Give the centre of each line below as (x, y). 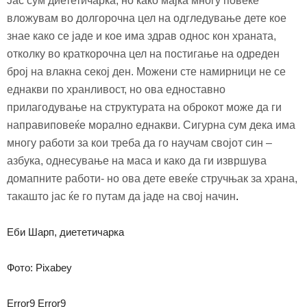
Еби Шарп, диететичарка (65, 232)
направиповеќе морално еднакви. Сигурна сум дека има (151, 125)
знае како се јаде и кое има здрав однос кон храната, (142, 36)
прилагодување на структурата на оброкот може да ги (144, 107)
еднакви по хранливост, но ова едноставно (116, 89)
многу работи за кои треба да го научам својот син (135, 143)
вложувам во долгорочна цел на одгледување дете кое (147, 18)
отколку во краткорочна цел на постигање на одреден (143, 53)
